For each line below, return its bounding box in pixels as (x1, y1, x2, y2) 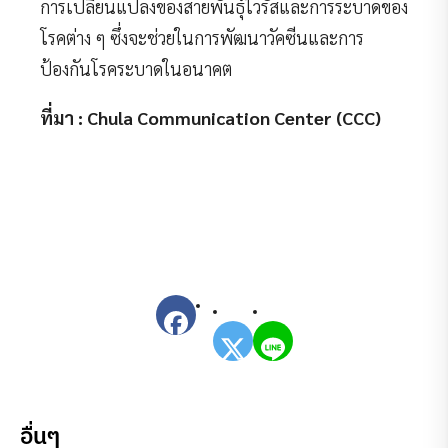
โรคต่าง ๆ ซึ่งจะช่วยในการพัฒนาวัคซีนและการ (40, 25, 364, 49)
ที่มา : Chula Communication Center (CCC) (40, 105, 381, 129)
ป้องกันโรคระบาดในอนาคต (40, 56, 232, 80)
